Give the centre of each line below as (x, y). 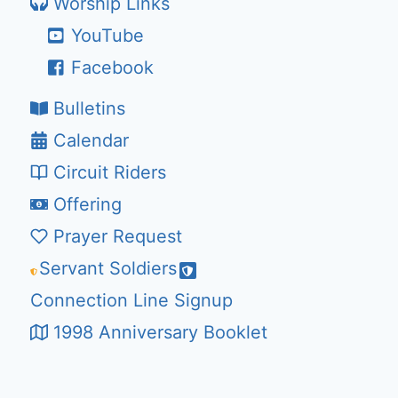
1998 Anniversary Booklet (160, 332)
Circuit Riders (110, 172)
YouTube (107, 36)
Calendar (91, 140)
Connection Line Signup (131, 300)
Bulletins (89, 108)
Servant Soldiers (108, 268)
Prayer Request (118, 236)
